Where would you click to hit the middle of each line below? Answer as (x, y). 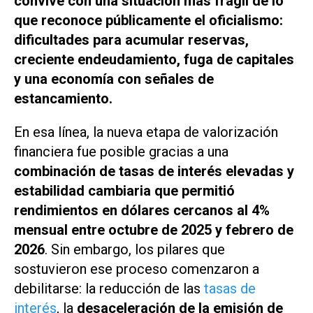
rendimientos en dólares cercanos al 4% (142, 211)
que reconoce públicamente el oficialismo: (148, 20)
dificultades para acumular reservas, (131, 39)
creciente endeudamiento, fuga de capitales (154, 59)
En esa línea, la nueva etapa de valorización (146, 132)
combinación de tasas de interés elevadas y (154, 172)
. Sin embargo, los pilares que (135, 250)
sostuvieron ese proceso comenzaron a (137, 269)
